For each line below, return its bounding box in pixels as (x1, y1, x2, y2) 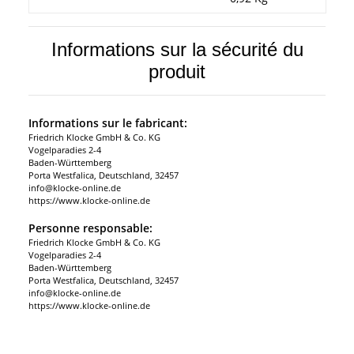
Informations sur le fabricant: (28, 115, 187, 131)
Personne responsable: (28, 220, 153, 236)
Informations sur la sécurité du (51, 39, 303, 61)
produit (149, 61, 205, 83)
